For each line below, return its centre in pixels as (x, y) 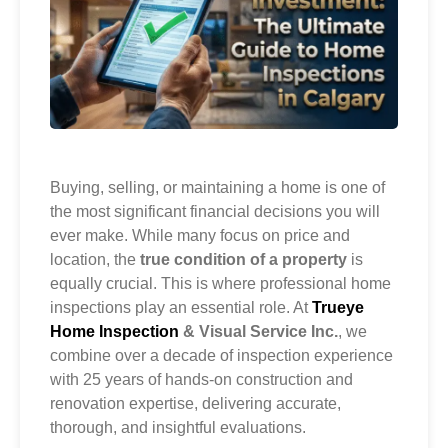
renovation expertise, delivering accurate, (195, 404)
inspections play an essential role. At (181, 308)
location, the (95, 260)
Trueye (338, 308)
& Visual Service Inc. (260, 332)
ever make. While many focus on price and (200, 236)
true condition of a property (243, 260)
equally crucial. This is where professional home (220, 284)
